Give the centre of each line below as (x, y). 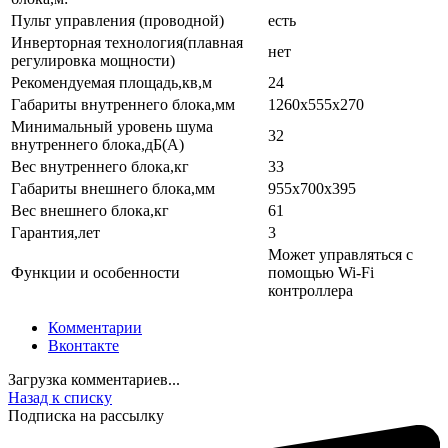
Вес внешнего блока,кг (90, 210)
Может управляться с (340, 254)
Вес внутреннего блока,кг (100, 166)
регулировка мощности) (93, 60)
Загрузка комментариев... (94, 379)
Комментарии (95, 327)
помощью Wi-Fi (321, 272)
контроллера (310, 290)
